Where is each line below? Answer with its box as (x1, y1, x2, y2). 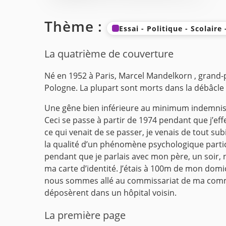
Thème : (44, 17, 106, 36)
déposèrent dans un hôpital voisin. (44, 187, 177, 199)
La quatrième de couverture (44, 46, 174, 61)
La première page (44, 208, 126, 222)
